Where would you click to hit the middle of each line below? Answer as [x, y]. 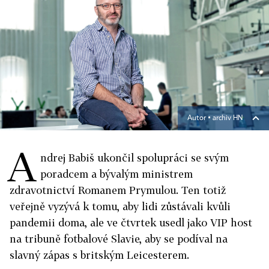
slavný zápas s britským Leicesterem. [99, 255]
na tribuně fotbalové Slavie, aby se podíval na [119, 239]
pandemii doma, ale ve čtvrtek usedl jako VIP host [131, 222]
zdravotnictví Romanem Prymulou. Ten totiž [118, 190]
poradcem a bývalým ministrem [116, 174]
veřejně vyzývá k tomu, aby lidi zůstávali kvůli [120, 206]
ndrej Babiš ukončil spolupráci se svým [134, 158]
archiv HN [228, 118]
